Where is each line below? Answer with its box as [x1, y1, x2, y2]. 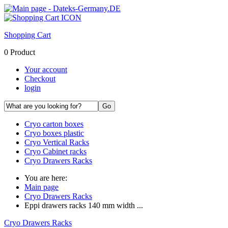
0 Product [4, 48, 35, 56]
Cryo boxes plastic [24, 129, 84, 137]
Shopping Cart [4, 31, 51, 39]
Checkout [24, 74, 55, 83]
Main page [24, 183, 59, 191]
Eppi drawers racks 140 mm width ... [24, 201, 143, 210]
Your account [24, 65, 67, 74]
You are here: [24, 174, 67, 182]
